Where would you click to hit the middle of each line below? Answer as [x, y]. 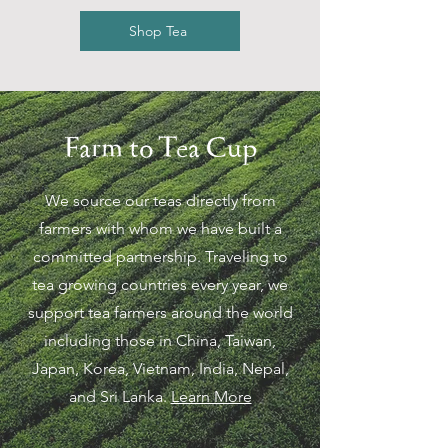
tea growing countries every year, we [160, 284]
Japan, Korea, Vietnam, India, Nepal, [160, 368]
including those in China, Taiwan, [160, 340]
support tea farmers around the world [160, 312]
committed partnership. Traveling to [160, 256]
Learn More [211, 396]
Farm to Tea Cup [160, 149]
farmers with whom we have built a [160, 228]
